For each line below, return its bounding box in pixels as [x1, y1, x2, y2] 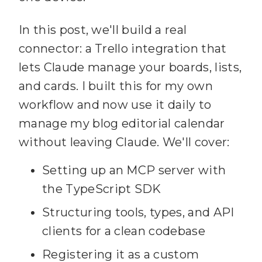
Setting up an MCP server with [42, 163, 226, 177]
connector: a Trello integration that [19, 41, 227, 56]
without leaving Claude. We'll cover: [19, 135, 230, 149]
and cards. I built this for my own [19, 78, 213, 93]
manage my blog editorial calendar [19, 116, 225, 130]
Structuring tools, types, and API [42, 205, 235, 219]
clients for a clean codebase [42, 223, 205, 238]
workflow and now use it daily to [19, 97, 212, 112]
